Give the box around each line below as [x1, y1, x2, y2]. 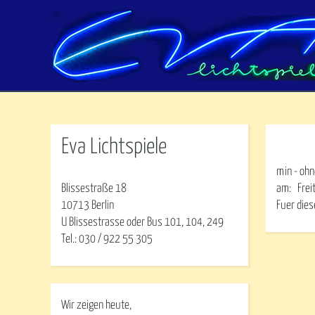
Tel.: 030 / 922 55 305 [61, 233, 153, 245]
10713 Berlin [61, 200, 114, 212]
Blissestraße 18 [61, 183, 127, 195]
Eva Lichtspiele [61, 136, 167, 157]
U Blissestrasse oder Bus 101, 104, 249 [61, 217, 224, 229]
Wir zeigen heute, [61, 300, 131, 311]
